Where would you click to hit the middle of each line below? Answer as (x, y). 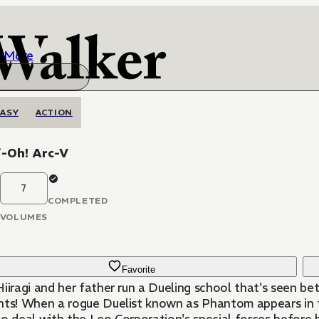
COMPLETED (78, 200)
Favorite (139, 270)
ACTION (54, 112)
